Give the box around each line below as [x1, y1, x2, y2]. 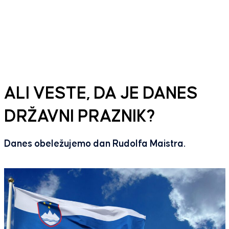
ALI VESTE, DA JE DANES [4, 85, 198, 103]
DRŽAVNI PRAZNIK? [4, 108, 155, 126]
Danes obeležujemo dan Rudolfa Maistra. [4, 139, 186, 149]
